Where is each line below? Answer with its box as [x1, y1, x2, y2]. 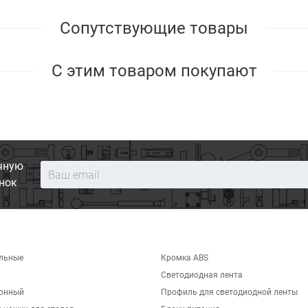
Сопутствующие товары [60, 18, 248, 38]
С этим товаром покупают [51, 60, 257, 80]
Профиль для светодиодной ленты [161, 287, 298, 297]
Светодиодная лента [161, 270, 243, 280]
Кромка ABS [161, 253, 208, 263]
